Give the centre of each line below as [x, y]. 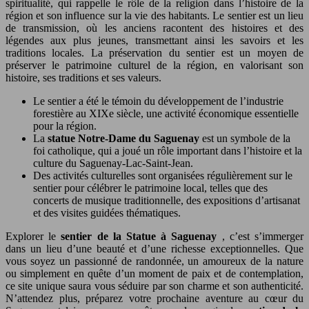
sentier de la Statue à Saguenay [141, 236]
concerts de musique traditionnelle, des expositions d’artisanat [167, 200]
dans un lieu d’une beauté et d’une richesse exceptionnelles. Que [154, 248]
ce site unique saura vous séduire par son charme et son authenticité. [154, 286]
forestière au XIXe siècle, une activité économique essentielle [166, 113]
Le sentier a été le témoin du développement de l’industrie [158, 101]
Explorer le [33, 236]
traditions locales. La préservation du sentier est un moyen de [154, 52]
